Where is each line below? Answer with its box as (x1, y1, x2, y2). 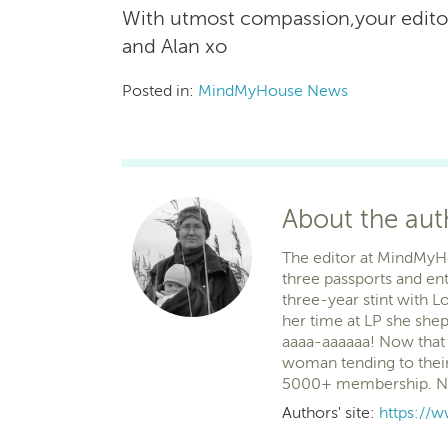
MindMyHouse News (198, 80, 348, 100)
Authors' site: (282, 402, 379, 422)
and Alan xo (122, 33, 227, 58)
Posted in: (122, 80, 198, 100)
